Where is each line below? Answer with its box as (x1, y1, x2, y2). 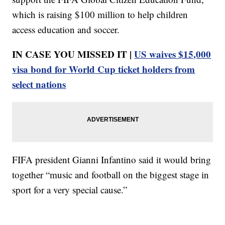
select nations (12, 77, 66, 91)
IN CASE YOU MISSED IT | (12, 47, 135, 61)
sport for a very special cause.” (12, 183, 128, 196)
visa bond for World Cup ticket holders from (12, 62, 195, 76)
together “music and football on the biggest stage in (12, 168, 209, 181)
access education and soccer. (12, 23, 120, 36)
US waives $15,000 (134, 47, 211, 61)
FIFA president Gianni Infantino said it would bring (12, 153, 211, 166)
